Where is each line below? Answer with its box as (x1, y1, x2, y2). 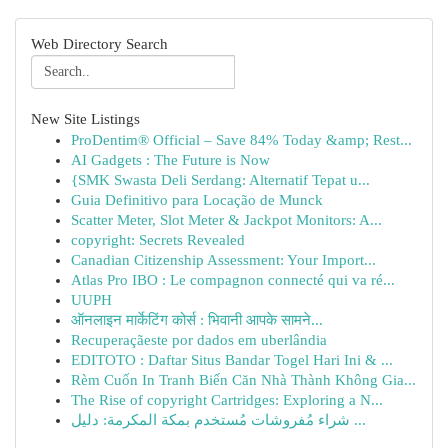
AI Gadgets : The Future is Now (71, 152, 270, 168)
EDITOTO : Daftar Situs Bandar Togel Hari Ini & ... (71, 352, 393, 368)
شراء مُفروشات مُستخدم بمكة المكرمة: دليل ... (350, 412, 366, 428)
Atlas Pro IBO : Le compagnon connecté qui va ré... (71, 272, 395, 288)
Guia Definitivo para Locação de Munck (71, 192, 323, 208)
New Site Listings (31, 111, 140, 127)
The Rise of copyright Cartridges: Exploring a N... (71, 392, 383, 408)
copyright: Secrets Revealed (71, 232, 245, 248)
